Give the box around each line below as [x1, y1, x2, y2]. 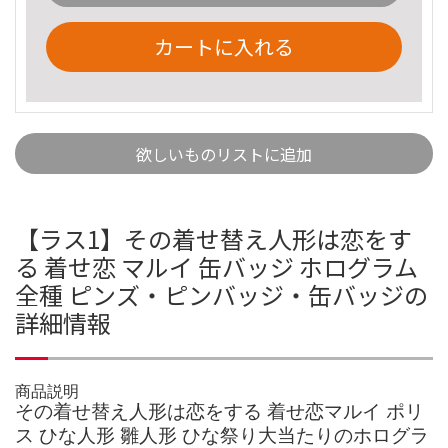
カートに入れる [154, 31, 294, 61]
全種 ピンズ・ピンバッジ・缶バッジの [15, 276, 428, 312]
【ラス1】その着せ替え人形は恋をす [15, 220, 412, 256]
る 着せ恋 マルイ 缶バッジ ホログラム [15, 248, 418, 284]
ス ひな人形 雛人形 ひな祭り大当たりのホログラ [15, 424, 429, 446]
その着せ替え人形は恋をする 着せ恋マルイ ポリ [15, 400, 424, 422]
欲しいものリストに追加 [136, 141, 312, 166]
